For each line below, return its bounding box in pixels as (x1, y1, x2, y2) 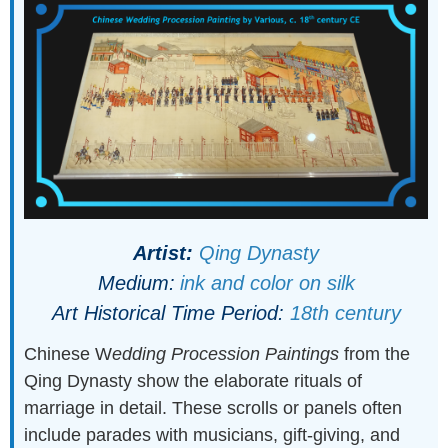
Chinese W (24, 344, 113, 365)
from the (339, 344, 411, 365)
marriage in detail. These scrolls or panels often (24, 398, 403, 419)
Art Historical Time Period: (51, 302, 290, 325)
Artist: (133, 242, 193, 265)
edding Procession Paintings (112, 344, 340, 365)
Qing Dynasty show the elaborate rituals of (24, 371, 363, 392)
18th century (289, 302, 401, 325)
